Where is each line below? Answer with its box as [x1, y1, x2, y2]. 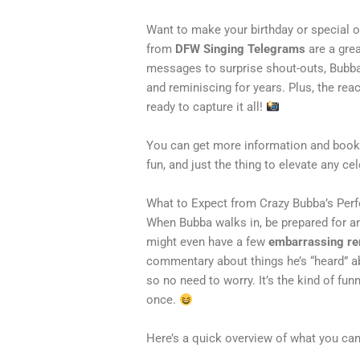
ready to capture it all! [146, 100, 267, 115]
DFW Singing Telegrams [175, 42, 306, 57]
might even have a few [146, 235, 269, 250]
